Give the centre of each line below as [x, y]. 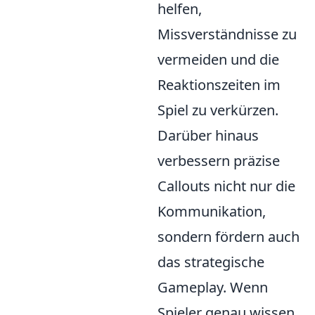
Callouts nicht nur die [226, 186]
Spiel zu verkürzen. [218, 110]
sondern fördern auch [229, 236]
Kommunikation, [212, 211]
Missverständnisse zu [227, 34]
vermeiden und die [218, 59]
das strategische [211, 262]
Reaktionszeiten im [219, 84]
